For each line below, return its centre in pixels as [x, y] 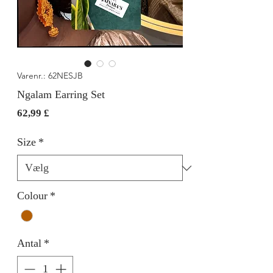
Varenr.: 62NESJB [50, 76]
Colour [32, 196]
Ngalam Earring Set [61, 94]
